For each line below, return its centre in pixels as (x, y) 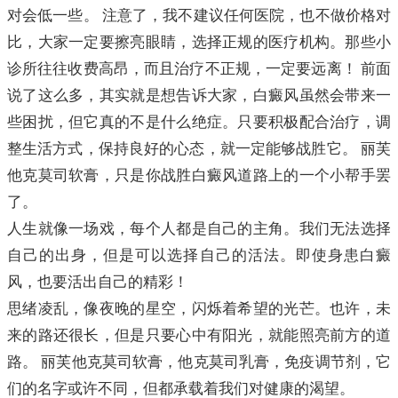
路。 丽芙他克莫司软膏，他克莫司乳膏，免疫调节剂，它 (199, 362)
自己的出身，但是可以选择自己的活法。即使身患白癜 (199, 256)
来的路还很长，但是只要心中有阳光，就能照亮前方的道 (199, 336)
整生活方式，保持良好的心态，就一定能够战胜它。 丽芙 (199, 149)
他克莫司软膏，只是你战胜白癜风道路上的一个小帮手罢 (199, 176)
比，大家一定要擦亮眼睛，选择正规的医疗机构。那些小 (199, 43)
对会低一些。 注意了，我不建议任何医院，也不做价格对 (199, 16)
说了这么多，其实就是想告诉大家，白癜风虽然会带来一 (199, 96)
